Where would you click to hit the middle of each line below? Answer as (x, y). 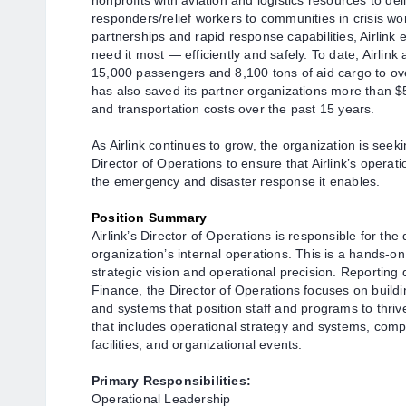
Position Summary (150, 217)
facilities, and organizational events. (197, 344)
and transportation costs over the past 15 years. (235, 109)
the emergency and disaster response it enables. (236, 181)
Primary (116, 381)
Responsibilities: (195, 381)
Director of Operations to (167, 163)
